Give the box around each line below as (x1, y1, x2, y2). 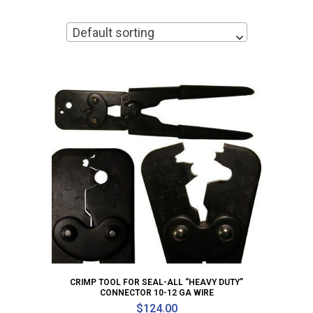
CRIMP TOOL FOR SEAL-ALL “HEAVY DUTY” (70, 277, 243, 288)
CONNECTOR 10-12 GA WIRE (99, 288, 214, 298)
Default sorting (72, 25, 154, 41)
